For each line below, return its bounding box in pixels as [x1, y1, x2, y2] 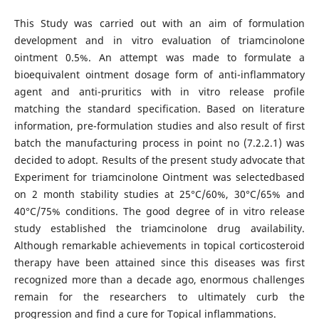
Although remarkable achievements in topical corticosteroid [14, 239, 305, 252]
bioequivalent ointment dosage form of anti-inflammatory [14, 68, 305, 81]
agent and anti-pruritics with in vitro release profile [14, 85, 305, 98]
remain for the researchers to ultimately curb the [14, 290, 305, 303]
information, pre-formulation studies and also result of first [14, 119, 305, 132]
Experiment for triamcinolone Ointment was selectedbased [14, 170, 305, 184]
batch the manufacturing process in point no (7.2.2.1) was [14, 136, 305, 150]
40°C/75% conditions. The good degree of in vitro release [14, 204, 305, 218]
